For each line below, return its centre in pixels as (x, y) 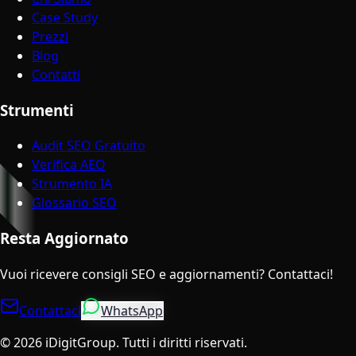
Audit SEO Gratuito (89, 146)
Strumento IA (72, 184)
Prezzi (50, 36)
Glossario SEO (74, 203)
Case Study (65, 17)
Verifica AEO (69, 165)
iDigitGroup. (82, 342)
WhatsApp (132, 310)
